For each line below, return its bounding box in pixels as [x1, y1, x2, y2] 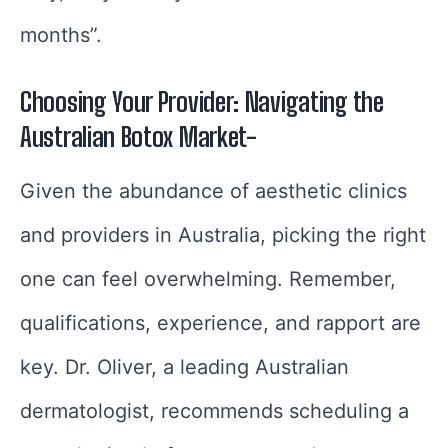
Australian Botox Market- [20, 121, 257, 154]
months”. [20, 23, 102, 48]
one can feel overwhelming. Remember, [20, 267, 396, 292]
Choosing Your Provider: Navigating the [20, 86, 384, 119]
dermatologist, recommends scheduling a [20, 399, 409, 424]
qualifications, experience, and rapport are [20, 311, 421, 336]
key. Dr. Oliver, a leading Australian [20, 355, 349, 380]
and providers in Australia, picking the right [20, 223, 426, 248]
